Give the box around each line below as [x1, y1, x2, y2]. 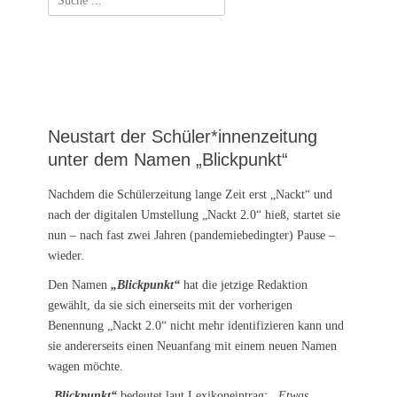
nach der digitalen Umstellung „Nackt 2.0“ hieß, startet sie [48, 207, 340, 222]
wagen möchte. [48, 359, 123, 373]
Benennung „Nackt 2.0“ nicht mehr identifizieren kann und [48, 318, 344, 332]
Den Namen [48, 277, 111, 292]
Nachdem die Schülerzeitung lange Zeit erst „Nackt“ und [48, 187, 332, 201]
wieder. [48, 248, 84, 262]
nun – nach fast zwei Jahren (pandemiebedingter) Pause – [48, 228, 335, 242]
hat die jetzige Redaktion [180, 277, 307, 292]
